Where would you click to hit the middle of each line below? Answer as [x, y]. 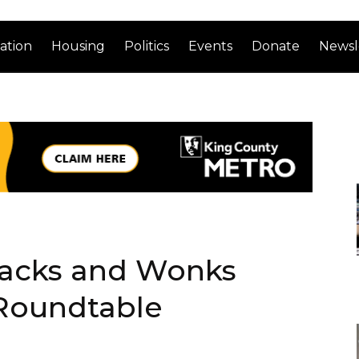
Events [211, 46]
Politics [147, 46]
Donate [276, 46]
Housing [79, 46]
